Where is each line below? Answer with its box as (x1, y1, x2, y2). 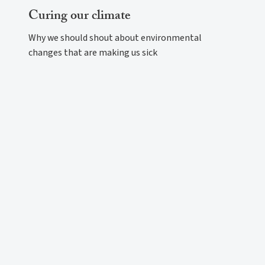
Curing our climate (28, 5, 131, 28)
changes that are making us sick (28, 46, 157, 59)
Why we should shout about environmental (28, 31, 202, 44)
